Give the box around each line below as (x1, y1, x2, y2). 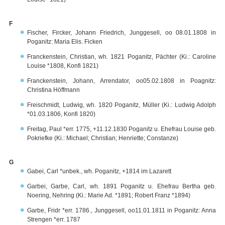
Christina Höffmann (27, 86, 80, 93)
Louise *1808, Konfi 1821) (27, 62, 98, 69)
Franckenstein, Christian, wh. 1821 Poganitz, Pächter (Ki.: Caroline (27, 53, 216, 60)
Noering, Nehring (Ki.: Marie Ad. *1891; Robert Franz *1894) (27, 192, 190, 199)
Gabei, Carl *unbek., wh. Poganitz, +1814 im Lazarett (27, 168, 171, 175)
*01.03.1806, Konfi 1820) (27, 110, 95, 118)
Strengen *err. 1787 (27, 216, 80, 223)
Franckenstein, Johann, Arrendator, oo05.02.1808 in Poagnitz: (27, 77, 216, 84)
